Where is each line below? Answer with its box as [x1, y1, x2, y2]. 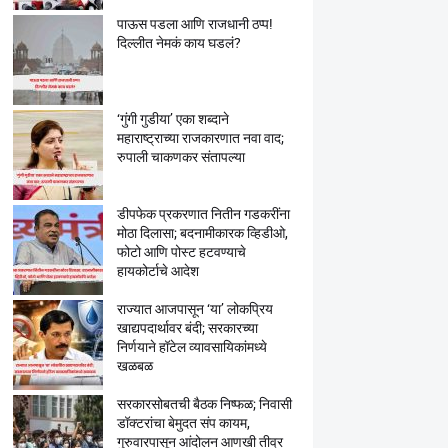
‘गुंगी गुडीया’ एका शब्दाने [116, 111, 229, 127]
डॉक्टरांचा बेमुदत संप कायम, [116, 415, 250, 431]
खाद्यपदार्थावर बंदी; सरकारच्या [116, 320, 258, 336]
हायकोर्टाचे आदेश [116, 263, 199, 279]
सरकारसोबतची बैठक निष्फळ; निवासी [116, 396, 292, 412]
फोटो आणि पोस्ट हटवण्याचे [116, 244, 246, 260]
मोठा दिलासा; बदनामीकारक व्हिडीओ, [116, 225, 288, 241]
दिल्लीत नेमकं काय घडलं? [116, 35, 241, 51]
